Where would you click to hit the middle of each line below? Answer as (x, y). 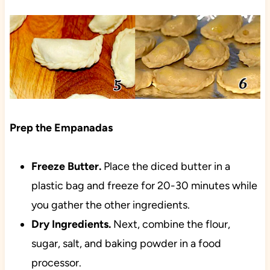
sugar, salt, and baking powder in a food (126, 244)
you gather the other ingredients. (110, 205)
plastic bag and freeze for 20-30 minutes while (144, 186)
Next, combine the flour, (170, 224)
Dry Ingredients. (71, 224)
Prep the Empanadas (61, 128)
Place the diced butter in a (165, 167)
